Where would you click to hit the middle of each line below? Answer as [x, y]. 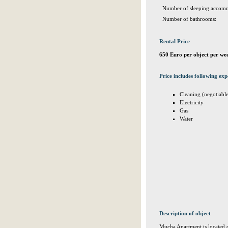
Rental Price [175, 41]
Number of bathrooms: [189, 19]
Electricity [192, 102]
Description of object [185, 213]
